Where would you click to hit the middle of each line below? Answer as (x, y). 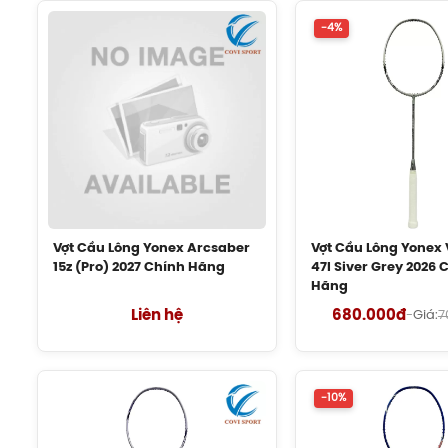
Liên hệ (156, 315)
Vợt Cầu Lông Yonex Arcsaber (151, 248)
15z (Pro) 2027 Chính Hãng (139, 267)
